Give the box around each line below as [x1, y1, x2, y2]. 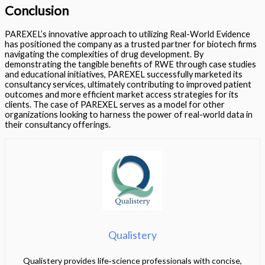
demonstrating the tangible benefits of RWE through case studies [5, 59, 256, 69]
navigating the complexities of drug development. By [5, 49, 203, 59]
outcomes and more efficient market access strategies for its [5, 89, 238, 99]
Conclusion [5, 2, 69, 18]
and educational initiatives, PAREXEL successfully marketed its [5, 69, 243, 79]
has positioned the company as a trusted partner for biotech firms [5, 39, 257, 49]
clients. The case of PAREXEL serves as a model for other [5, 99, 225, 109]
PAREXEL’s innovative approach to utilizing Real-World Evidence [5, 29, 250, 39]
